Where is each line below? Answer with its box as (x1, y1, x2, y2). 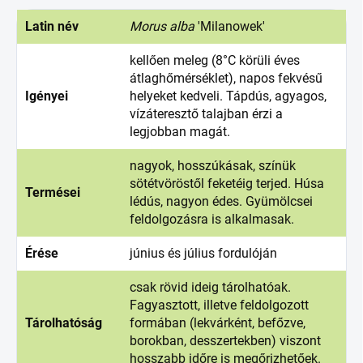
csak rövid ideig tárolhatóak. (130, 280, 291, 296)
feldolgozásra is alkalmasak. (130, 211, 294, 228)
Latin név (25, 19, 79, 35)
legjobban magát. (130, 124, 230, 140)
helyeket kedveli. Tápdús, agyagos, (130, 88, 327, 105)
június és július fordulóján (130, 246, 277, 262)
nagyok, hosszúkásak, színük (130, 158, 296, 174)
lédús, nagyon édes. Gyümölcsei (130, 194, 313, 210)
